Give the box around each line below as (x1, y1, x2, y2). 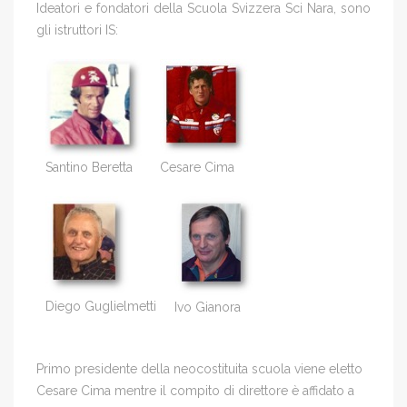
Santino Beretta (45, 159, 133, 174)
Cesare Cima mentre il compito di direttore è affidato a (36, 382, 354, 398)
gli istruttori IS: (36, 22, 118, 37)
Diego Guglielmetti (45, 298, 156, 313)
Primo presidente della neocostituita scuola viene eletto (36, 361, 362, 376)
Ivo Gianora (174, 299, 241, 314)
